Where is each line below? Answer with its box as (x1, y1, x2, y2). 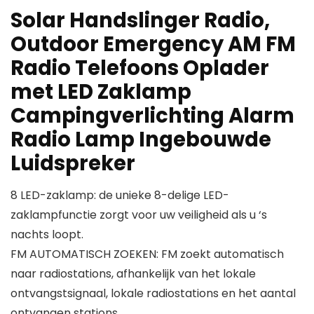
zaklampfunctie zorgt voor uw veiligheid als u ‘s (11, 207, 267, 223)
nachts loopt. (11, 226, 83, 243)
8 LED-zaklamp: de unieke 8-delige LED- (11, 187, 229, 203)
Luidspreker (11, 149, 135, 177)
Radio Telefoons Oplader (11, 54, 269, 82)
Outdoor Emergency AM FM (11, 30, 296, 58)
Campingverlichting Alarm (11, 102, 294, 130)
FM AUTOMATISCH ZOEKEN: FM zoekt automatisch (11, 246, 284, 262)
